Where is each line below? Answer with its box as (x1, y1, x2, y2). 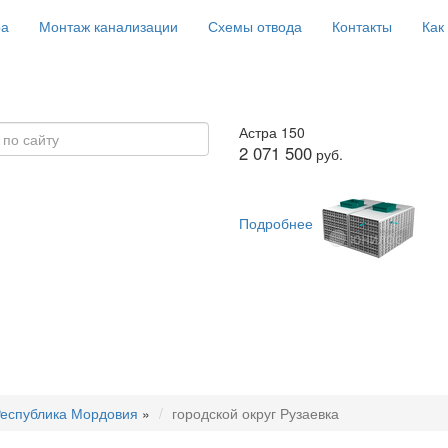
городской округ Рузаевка (172, 403, 339, 423)
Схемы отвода (208, 16, 302, 36)
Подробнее (239, 212, 313, 233)
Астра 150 (239, 122, 305, 142)
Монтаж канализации (39, 16, 178, 36)
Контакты (332, 16, 392, 36)
